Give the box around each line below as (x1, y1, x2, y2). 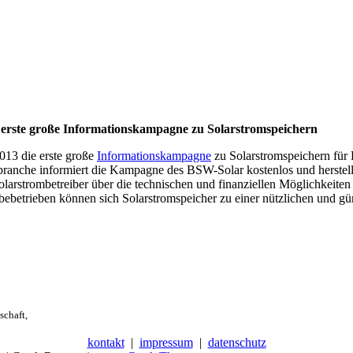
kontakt (87, 335, 124, 349)
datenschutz (207, 335, 266, 349)
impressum (139, 335, 193, 349)
